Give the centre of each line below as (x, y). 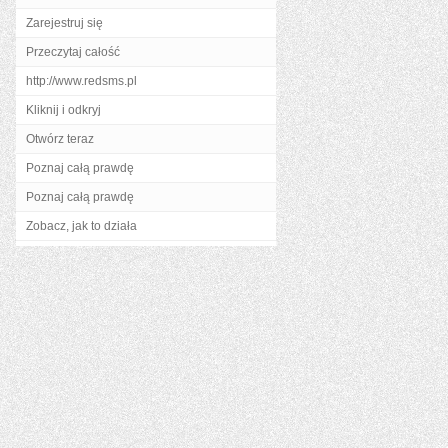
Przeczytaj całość (73, 52)
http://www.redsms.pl (81, 81)
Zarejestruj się (64, 23)
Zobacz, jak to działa (81, 226)
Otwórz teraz (60, 139)
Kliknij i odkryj (63, 110)
